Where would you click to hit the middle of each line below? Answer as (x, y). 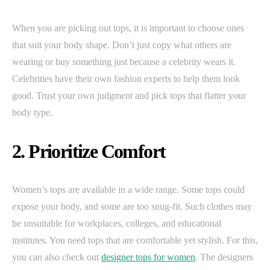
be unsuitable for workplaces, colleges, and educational (117, 223)
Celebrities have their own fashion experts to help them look (126, 78)
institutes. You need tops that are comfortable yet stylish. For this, (135, 240)
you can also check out (57, 257)
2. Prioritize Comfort (89, 151)
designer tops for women (148, 257)
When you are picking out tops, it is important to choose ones (128, 28)
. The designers (224, 257)
